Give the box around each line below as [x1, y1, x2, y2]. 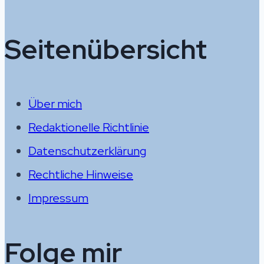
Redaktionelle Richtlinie [28, 119, 149, 135]
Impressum [28, 190, 88, 206]
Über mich [28, 95, 82, 111]
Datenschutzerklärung [28, 143, 146, 159]
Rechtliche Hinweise [28, 166, 133, 182]
